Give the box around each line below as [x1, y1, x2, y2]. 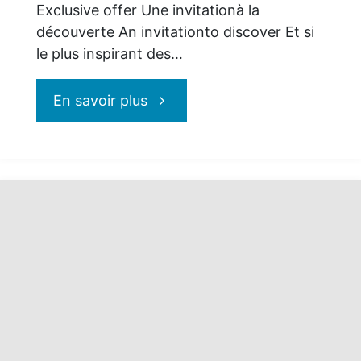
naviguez [147, 221, 210, 239]
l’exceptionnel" [147, 264, 248, 282]
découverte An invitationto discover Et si [35, 23, 314, 40]
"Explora [147, 90, 205, 108]
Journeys [147, 134, 211, 151]
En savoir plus [53, 91, 148, 109]
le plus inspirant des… [35, 44, 183, 62]
